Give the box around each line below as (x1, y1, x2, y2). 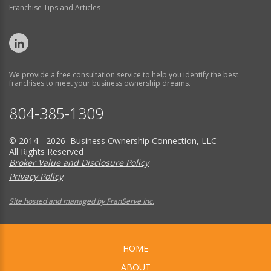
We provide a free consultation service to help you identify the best (9, 70, 238, 80)
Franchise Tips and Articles (9, 2, 100, 13)
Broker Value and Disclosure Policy (9, 157, 149, 168)
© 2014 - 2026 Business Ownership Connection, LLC (9, 135, 217, 146)
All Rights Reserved (9, 146, 83, 157)
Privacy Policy (9, 171, 63, 182)
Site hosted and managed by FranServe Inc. (9, 196, 154, 206)
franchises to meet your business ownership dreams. (9, 78, 191, 88)
